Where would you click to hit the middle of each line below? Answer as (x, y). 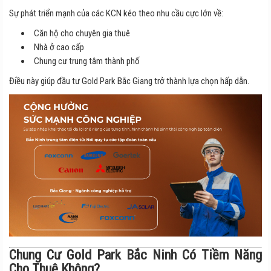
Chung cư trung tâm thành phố (87, 61)
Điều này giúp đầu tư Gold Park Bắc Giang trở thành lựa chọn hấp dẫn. (129, 81)
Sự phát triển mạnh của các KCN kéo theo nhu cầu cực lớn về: (116, 13)
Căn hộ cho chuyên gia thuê (82, 33)
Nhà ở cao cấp (59, 47)
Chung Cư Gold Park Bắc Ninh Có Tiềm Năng (135, 254)
